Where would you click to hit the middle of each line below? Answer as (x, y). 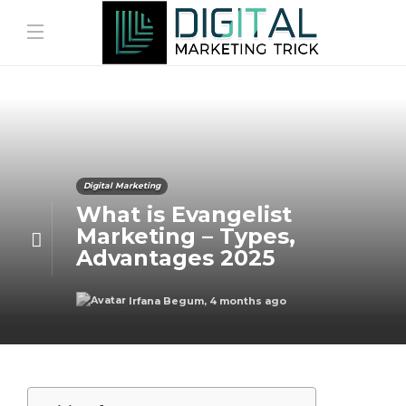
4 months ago (247, 300)
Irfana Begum (166, 300)
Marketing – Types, (185, 236)
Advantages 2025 (175, 257)
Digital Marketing (121, 185)
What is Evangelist (184, 214)
